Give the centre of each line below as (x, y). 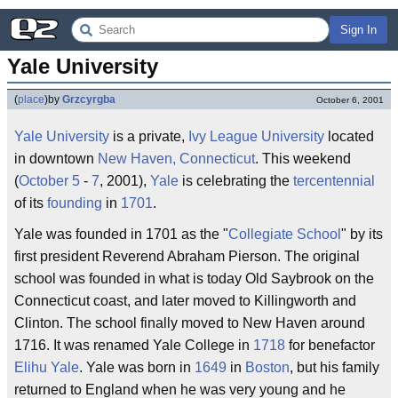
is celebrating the (236, 181)
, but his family (334, 367)
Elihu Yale (47, 367)
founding (75, 203)
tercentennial (334, 181)
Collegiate (261, 234)
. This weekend (303, 159)
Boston (267, 367)
